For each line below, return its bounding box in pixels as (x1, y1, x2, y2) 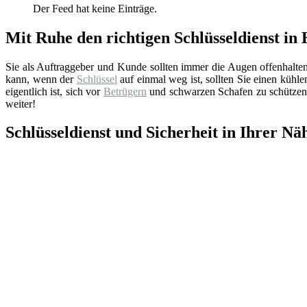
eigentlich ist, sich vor (5, 85, 103, 97)
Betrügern (103, 85, 147, 97)
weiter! (5, 97, 36, 110)
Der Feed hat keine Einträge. (33, 2, 157, 14)
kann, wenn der (5, 73, 77, 85)
